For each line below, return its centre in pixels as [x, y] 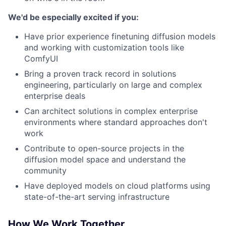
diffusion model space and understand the [105, 159]
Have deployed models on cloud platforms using [117, 185]
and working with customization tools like [104, 47]
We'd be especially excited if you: [73, 17]
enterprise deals [55, 96]
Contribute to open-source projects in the [104, 148]
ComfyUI [41, 58]
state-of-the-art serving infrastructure [97, 196]
